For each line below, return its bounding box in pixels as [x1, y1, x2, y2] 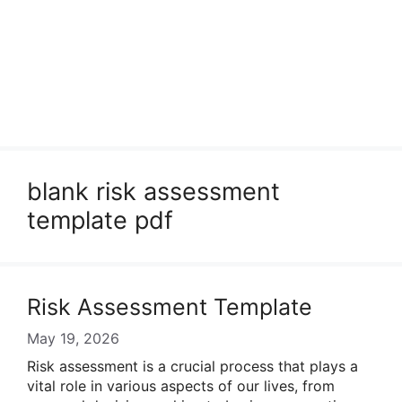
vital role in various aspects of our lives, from [27, 377, 335, 395]
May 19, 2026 [27, 329, 119, 347]
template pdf [27, 205, 173, 235]
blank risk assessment [27, 177, 280, 206]
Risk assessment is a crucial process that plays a [27, 357, 358, 375]
